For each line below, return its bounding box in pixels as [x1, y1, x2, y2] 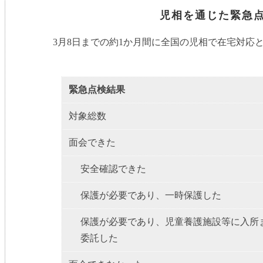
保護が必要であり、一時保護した [80, 190, 222, 201]
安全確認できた [80, 164, 147, 174]
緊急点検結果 [69, 85, 126, 95]
